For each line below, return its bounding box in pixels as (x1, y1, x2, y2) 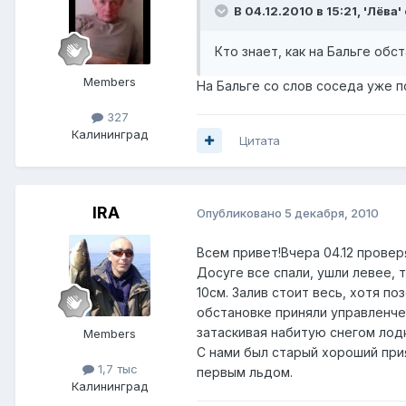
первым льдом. (197, 364, 293, 381)
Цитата (239, 132, 280, 148)
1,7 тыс (93, 362, 138, 376)
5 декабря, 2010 (285, 206, 379, 221)
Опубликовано (197, 206, 285, 221)
